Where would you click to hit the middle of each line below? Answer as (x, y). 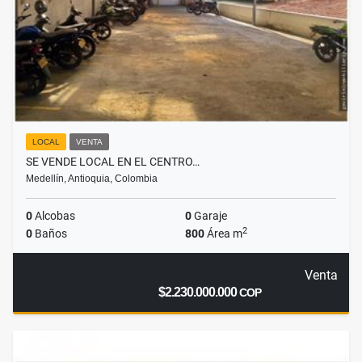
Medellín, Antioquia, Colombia (92, 179)
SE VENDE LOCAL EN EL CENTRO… (113, 162)
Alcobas (54, 216)
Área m (223, 234)
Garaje (209, 216)
